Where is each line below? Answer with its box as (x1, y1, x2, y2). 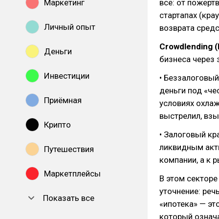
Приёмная (44, 95, 82, 105)
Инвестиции (44, 71, 89, 81)
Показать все (43, 193, 94, 203)
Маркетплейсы (44, 169, 101, 178)
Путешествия (44, 144, 94, 154)
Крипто (44, 120, 71, 130)
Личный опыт (44, 22, 95, 32)
